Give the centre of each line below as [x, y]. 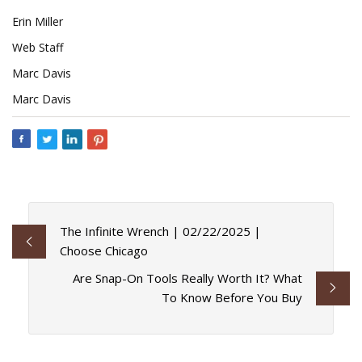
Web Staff [38, 47]
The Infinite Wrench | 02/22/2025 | [160, 232]
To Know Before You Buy [232, 298]
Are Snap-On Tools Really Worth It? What [188, 278]
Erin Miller [38, 21]
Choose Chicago [103, 251]
